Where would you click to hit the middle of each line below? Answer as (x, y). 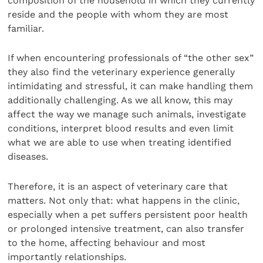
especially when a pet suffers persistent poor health (128, 214)
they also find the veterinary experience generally (122, 72)
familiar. (26, 29)
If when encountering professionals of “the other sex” (131, 58)
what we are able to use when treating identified (120, 143)
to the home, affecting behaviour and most (107, 242)
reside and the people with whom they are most (118, 15)
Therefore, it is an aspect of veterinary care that (118, 186)
